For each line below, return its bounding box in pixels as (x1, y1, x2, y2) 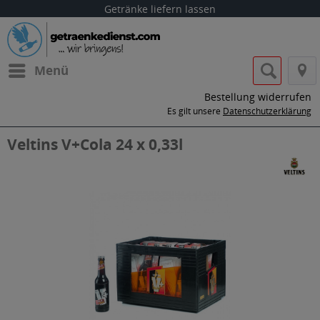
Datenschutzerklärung (223, 105, 311, 117)
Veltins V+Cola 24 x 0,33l (7, 134, 183, 154)
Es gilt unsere (167, 105, 223, 117)
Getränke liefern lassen (104, 2, 216, 16)
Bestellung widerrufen (204, 90, 311, 104)
